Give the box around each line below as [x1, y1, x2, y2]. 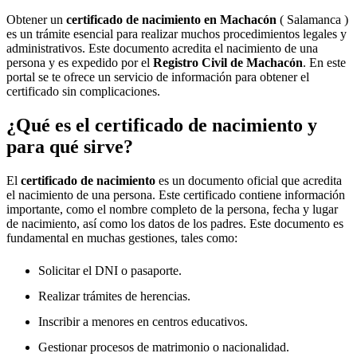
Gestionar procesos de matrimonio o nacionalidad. [38, 340, 289, 355]
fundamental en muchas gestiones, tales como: [6, 230, 237, 245]
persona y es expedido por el [6, 56, 153, 69]
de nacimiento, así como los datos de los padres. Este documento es [6, 216, 343, 230]
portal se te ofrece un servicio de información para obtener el [6, 70, 309, 84]
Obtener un [6, 13, 66, 26]
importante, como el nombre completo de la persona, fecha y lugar [6, 202, 338, 216]
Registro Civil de [153, 56, 246, 69]
